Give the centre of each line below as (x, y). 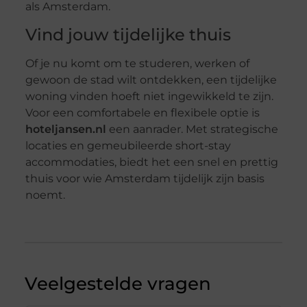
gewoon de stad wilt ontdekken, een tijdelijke (151, 79)
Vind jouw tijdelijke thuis (128, 34)
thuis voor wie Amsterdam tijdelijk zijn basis (145, 178)
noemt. (45, 195)
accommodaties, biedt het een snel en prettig (151, 162)
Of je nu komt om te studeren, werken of (137, 63)
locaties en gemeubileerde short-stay (128, 145)
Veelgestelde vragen (118, 284)
